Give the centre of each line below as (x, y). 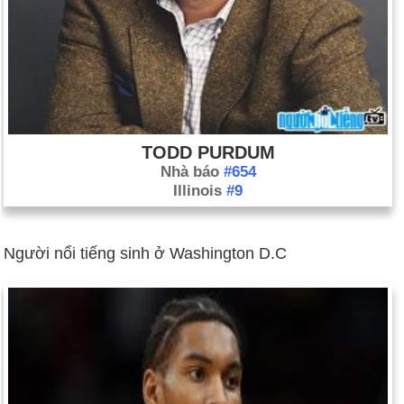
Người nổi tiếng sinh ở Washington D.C (145, 253)
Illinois (200, 191)
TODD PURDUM (208, 152)
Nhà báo (192, 172)
